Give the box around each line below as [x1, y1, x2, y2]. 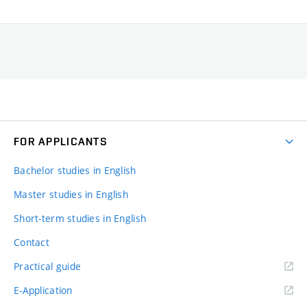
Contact [14, 236, 49, 249]
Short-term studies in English [14, 212, 147, 225]
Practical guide [14, 260, 82, 273]
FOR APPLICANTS [14, 135, 108, 149]
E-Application [14, 284, 73, 297]
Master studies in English [14, 188, 128, 201]
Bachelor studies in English [14, 164, 136, 177]
